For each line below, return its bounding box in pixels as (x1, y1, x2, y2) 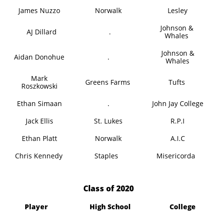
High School (90, 202, 131, 211)
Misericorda (156, 151, 195, 160)
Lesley (168, 6, 188, 15)
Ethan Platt (21, 134, 57, 143)
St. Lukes (94, 116, 123, 125)
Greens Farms (85, 77, 131, 87)
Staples (94, 151, 118, 160)
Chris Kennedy (15, 151, 63, 160)
